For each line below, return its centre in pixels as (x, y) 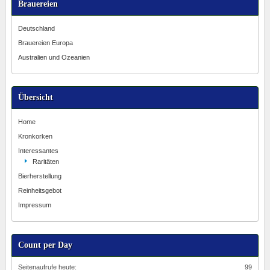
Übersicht (35, 98)
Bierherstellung (39, 176)
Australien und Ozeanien (54, 58)
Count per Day (45, 245)
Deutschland (36, 29)
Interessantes (38, 151)
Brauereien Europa (45, 43)
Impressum (34, 205)
